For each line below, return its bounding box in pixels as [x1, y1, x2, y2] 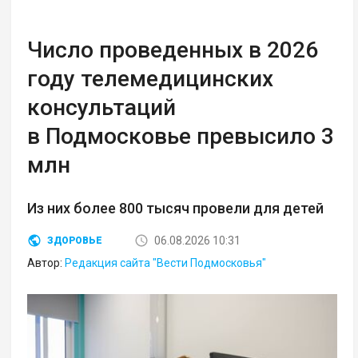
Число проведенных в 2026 [27, 37, 319, 64]
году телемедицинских [27, 66, 274, 93]
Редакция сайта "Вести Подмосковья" [65, 257, 267, 270]
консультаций [27, 94, 177, 121]
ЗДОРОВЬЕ [47, 235, 103, 247]
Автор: [27, 257, 66, 270]
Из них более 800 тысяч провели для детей [27, 200, 324, 217]
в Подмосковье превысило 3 [27, 123, 335, 150]
